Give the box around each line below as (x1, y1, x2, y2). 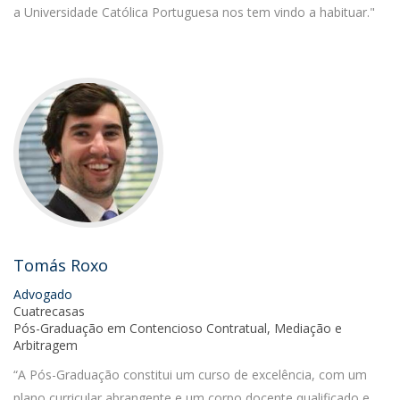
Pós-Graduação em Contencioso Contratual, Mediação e (13, 320, 342, 337)
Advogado (13, 286, 72, 303)
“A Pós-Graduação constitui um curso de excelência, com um (13, 366, 367, 383)
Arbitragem (13, 337, 78, 354)
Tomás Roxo (13, 254, 108, 276)
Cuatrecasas (13, 303, 85, 320)
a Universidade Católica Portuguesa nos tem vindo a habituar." (13, 4, 375, 21)
